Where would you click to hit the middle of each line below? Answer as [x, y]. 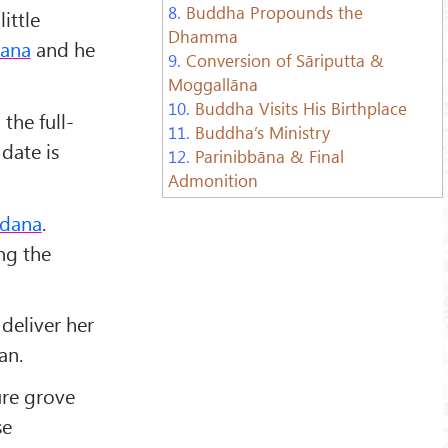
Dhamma [202, 35]
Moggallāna [212, 83]
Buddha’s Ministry [262, 131]
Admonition [212, 179]
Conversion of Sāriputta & [284, 59]
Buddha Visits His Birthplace [300, 107]
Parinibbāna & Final [269, 155]
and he [62, 49]
